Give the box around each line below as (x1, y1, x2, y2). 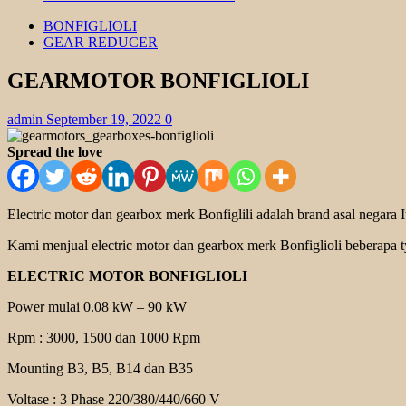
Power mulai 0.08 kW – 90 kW (7, 298, 187, 314)
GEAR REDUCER (43, 34, 158, 50)
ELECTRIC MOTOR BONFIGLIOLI (7, 267, 247, 284)
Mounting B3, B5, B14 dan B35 (7, 360, 193, 376)
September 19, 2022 (46, 111, 165, 127)
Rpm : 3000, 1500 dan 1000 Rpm (7, 329, 200, 345)
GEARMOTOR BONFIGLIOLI (7, 68, 309, 92)
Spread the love (7, 143, 102, 159)
